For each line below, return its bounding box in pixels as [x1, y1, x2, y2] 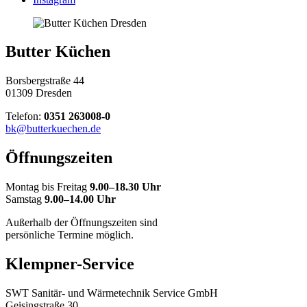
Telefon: [5, 110, 44, 123]
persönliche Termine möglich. [5, 229, 134, 241]
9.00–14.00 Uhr [45, 193, 116, 206]
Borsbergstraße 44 [5, 75, 84, 87]
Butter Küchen [5, 42, 110, 61]
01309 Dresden [5, 87, 72, 99]
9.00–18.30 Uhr [90, 181, 161, 193]
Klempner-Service [5, 255, 134, 273]
